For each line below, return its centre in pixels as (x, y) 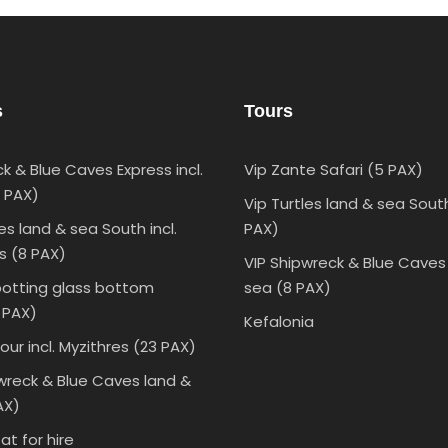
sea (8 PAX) (287, 287)
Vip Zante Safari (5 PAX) (333, 169)
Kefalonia (279, 321)
